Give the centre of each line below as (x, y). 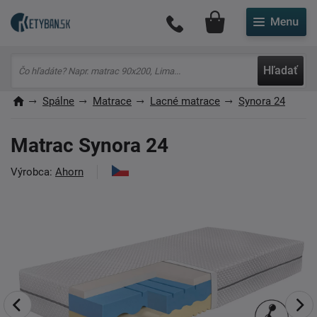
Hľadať (281, 70)
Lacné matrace (185, 101)
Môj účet (271, 18)
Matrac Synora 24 (90, 145)
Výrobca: (33, 172)
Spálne (58, 101)
